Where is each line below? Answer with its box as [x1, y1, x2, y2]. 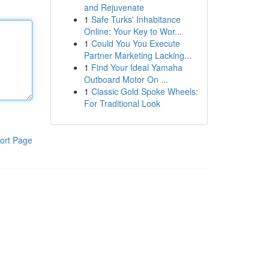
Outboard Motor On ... [83, 73, 168, 85]
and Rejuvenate [83, 1, 144, 13]
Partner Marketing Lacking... [83, 49, 192, 61]
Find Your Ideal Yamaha [91, 61, 183, 73]
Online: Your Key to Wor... [83, 25, 182, 37]
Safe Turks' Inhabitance [91, 13, 181, 25]
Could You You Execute [91, 37, 180, 49]
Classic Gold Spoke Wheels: [91, 85, 198, 97]
